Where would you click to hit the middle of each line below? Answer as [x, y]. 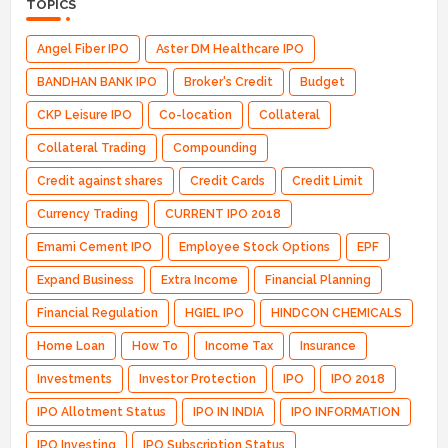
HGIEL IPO [214, 312]
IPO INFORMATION [345, 411]
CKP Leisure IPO [84, 114]
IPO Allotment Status [101, 411]
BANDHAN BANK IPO [97, 81]
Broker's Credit [228, 81]
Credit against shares [100, 180]
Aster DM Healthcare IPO [230, 48]
